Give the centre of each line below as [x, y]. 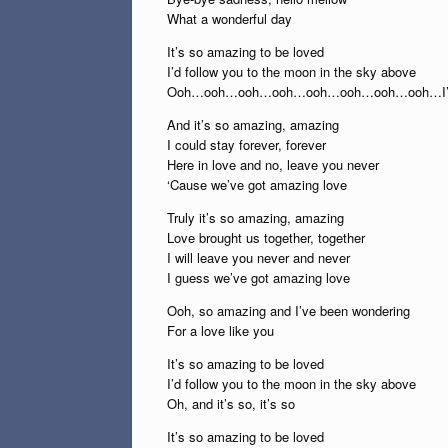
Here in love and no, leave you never [273, 164]
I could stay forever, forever [246, 144]
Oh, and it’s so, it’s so [231, 403]
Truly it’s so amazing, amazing [255, 217]
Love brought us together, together [266, 237]
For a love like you [220, 330]
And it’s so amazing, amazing [253, 124]
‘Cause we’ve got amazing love [257, 184]
